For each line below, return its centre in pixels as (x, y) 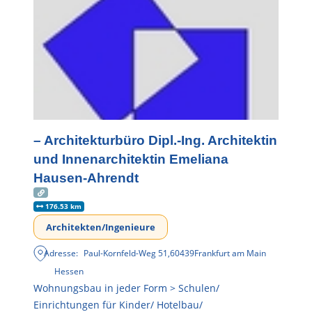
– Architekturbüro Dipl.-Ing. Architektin (155, 141)
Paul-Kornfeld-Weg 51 (126, 253)
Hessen (69, 272)
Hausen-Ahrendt (86, 178)
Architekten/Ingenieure (101, 227)
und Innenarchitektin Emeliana (131, 159)
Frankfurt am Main (231, 253)
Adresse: (61, 253)
